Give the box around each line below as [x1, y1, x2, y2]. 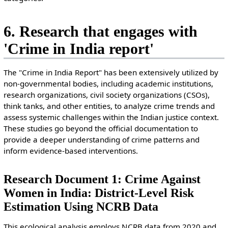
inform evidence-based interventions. [3, 146, 138, 156]
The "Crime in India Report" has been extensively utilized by [3, 67, 218, 78]
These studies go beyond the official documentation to [3, 123, 198, 134]
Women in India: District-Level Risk [3, 185, 194, 199]
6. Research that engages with [3, 23, 197, 41]
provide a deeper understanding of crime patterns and [3, 134, 199, 145]
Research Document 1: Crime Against [3, 172, 201, 186]
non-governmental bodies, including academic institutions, [3, 78, 213, 89]
